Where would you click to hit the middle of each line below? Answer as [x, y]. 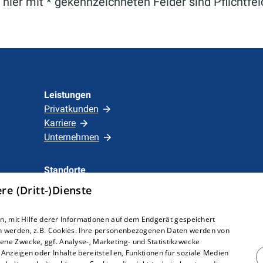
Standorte [65, 170]
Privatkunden [71, 109]
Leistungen [67, 95]
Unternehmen [71, 137]
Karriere [60, 123]
